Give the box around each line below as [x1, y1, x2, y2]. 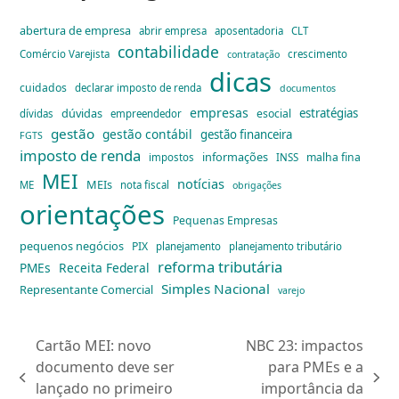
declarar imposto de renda [75, 81, 202, 95]
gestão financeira [200, 126, 293, 143]
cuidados [20, 80, 68, 96]
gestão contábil [102, 126, 193, 143]
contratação [227, 48, 281, 61]
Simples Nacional [161, 280, 271, 298]
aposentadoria [215, 24, 284, 38]
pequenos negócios [20, 238, 125, 255]
